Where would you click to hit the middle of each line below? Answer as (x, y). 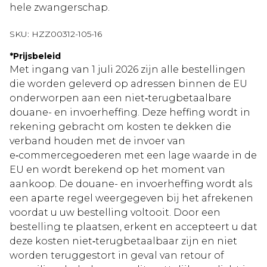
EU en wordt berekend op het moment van (117, 170)
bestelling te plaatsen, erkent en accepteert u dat (133, 227)
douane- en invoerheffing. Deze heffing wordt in (130, 113)
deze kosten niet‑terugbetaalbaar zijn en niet (123, 241)
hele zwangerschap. (60, 8)
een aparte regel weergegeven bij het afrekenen (131, 198)
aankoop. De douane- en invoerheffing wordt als (131, 184)
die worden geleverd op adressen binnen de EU (128, 84)
